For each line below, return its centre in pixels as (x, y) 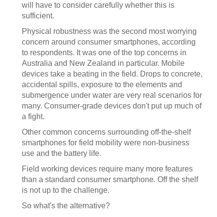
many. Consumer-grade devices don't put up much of (112, 106)
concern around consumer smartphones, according (109, 42)
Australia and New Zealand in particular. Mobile (103, 63)
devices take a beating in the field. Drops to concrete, (112, 74)
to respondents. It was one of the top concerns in (104, 53)
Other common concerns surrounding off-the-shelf (106, 132)
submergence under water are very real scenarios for (112, 95)
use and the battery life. (62, 153)
